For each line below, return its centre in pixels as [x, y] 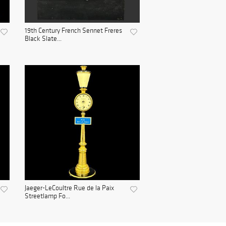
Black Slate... [43, 39]
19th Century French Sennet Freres [73, 31]
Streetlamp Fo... [47, 196]
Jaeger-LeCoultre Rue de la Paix [69, 188]
